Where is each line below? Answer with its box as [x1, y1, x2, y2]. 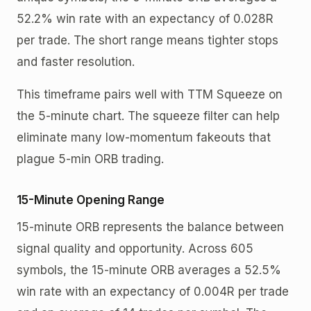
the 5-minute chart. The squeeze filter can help [17, 108, 280, 123]
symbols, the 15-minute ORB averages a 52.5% [17, 262, 281, 277]
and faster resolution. [17, 54, 135, 69]
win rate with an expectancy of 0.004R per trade [17, 284, 289, 299]
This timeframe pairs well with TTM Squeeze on [17, 87, 283, 101]
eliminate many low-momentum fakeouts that [17, 130, 271, 144]
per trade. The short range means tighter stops [17, 33, 278, 47]
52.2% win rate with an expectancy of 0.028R [17, 11, 274, 26]
